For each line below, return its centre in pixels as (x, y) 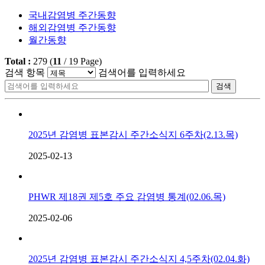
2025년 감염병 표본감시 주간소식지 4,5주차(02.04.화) (139, 258)
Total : (19, 61)
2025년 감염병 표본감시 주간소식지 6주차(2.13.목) (133, 134)
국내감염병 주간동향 (72, 15)
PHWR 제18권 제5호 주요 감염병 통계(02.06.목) (127, 196)
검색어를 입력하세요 (142, 72)
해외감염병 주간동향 (72, 27)
